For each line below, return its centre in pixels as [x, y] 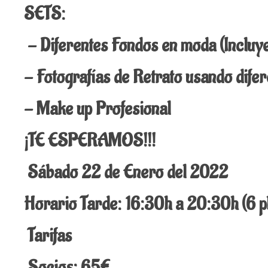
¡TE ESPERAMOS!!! [92, 141]
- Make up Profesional [99, 109]
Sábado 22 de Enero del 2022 [130, 173]
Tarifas [50, 236]
